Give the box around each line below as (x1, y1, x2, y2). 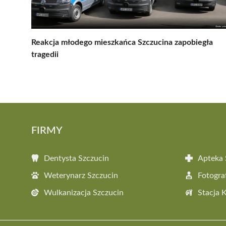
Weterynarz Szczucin (44, 171, 118, 180)
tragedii (31, 50, 59, 59)
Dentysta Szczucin (44, 154, 109, 162)
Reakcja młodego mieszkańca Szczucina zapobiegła (31, 38, 213, 46)
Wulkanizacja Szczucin (44, 188, 124, 197)
